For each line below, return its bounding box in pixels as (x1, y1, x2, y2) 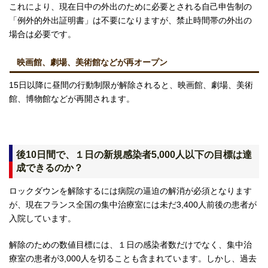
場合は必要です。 (9, 29, 76, 39)
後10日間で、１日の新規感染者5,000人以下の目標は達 (16, 149, 252, 160)
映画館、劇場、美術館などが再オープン (16, 57, 167, 67)
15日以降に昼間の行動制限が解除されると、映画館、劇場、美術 (9, 80, 253, 90)
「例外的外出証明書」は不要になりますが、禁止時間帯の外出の (9, 15, 252, 25)
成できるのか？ (16, 162, 84, 173)
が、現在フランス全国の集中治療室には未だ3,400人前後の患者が (9, 200, 257, 210)
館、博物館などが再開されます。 (9, 93, 135, 103)
